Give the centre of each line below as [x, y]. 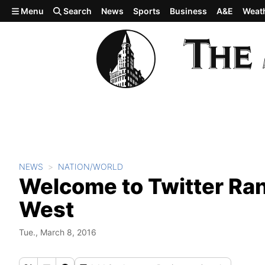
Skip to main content [51, 10]
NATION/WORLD [91, 167]
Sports [147, 11]
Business [189, 11]
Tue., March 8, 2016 [58, 232]
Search [77, 11]
